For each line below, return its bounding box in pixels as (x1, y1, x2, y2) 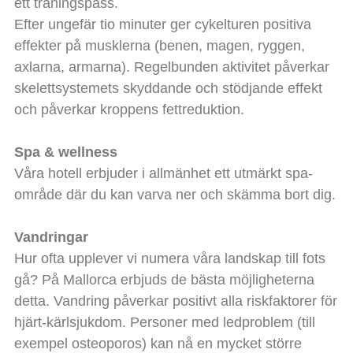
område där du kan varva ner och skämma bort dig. (13, 186, 336, 203)
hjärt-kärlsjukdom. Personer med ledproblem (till (13, 314, 315, 330)
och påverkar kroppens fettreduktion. (13, 101, 244, 117)
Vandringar (13, 229, 88, 245)
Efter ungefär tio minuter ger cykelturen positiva (13, 16, 311, 32)
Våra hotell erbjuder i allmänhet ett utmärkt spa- (13, 165, 313, 181)
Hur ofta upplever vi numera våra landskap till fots (13, 250, 325, 266)
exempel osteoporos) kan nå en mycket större (13, 335, 302, 351)
